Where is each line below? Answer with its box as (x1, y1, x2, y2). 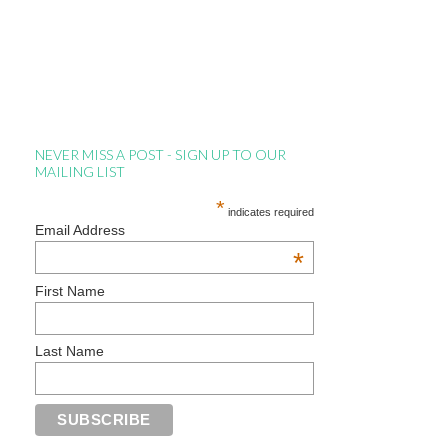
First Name (35, 282, 105, 299)
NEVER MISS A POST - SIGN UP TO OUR (35, 146, 286, 163)
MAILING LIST (35, 163, 125, 180)
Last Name (35, 343, 104, 360)
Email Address (35, 222, 125, 238)
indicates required (225, 206, 315, 218)
